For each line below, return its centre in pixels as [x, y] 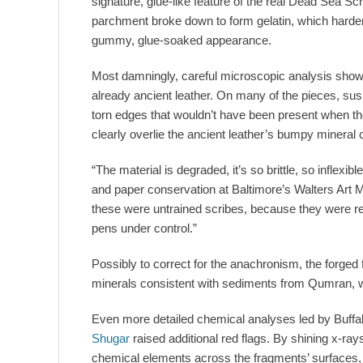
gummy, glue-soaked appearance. [181, 41]
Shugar [111, 339]
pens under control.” [144, 228]
